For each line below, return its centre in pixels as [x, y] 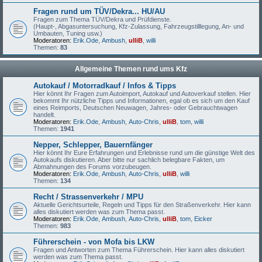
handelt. [44, 115]
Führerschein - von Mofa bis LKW [94, 242]
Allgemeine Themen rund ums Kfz [131, 69]
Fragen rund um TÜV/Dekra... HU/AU [99, 11]
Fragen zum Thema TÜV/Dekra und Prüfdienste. [102, 19]
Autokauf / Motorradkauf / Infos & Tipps [105, 86]
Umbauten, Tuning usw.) [68, 33]
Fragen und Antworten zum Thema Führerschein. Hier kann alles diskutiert [139, 250]
